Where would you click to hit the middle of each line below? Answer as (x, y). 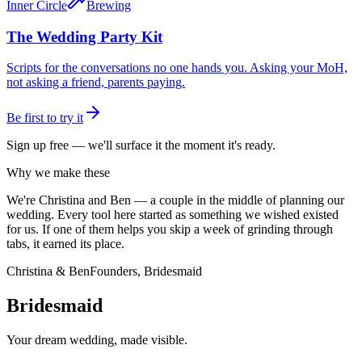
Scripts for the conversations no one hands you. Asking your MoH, (177, 68)
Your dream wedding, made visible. (97, 340)
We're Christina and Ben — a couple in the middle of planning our (175, 200)
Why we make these (58, 173)
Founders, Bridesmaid (146, 271)
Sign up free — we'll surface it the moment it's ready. (141, 145)
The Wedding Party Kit (84, 36)
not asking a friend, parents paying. (96, 82)
